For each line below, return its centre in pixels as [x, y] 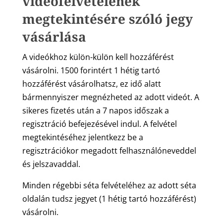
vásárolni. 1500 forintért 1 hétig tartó [91, 71]
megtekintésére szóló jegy [107, 19]
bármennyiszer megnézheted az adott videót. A [111, 97]
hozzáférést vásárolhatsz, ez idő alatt [91, 84]
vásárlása [54, 37]
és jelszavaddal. [51, 164]
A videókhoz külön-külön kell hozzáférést [98, 57]
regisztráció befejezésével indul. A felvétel [99, 124]
